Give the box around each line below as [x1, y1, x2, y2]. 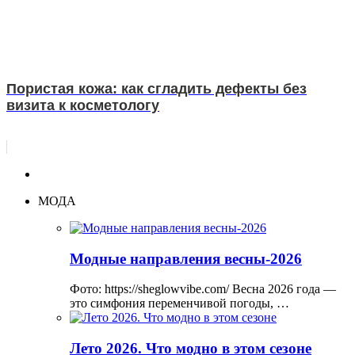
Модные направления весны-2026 [70, 250, 302, 267]
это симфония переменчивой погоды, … [70, 296, 289, 311]
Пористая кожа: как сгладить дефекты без [6, 81, 307, 97]
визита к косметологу [6, 97, 159, 113]
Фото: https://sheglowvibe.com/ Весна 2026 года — [70, 282, 336, 296]
